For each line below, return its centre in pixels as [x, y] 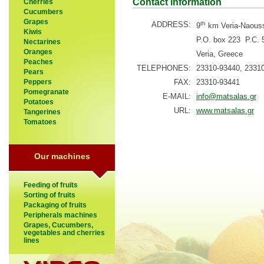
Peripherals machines [60, 215]
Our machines [62, 156]
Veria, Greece [220, 54]
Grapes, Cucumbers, [58, 225]
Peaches [38, 62]
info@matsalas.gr [226, 96]
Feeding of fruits [51, 185]
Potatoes [39, 102]
